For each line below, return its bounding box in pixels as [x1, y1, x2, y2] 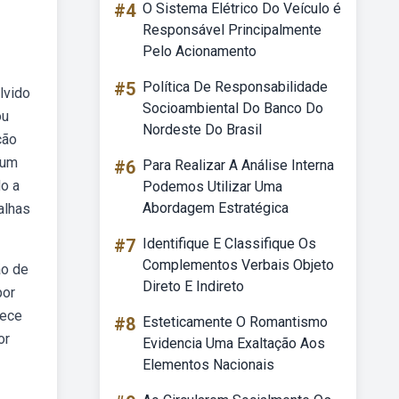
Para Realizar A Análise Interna [142, 157, 334, 174]
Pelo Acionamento [142, 43, 256, 60]
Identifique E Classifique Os [142, 235, 316, 252]
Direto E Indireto [142, 278, 244, 295]
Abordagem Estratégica [142, 199, 289, 216]
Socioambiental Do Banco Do [142, 100, 323, 117]
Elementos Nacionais [142, 356, 274, 373]
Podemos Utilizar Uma [142, 178, 282, 195]
